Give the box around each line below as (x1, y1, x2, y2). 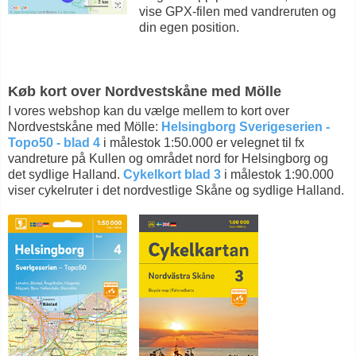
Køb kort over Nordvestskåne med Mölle (8, 83, 281, 99)
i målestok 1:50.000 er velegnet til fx (100, 135, 304, 149)
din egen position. (139, 20, 239, 34)
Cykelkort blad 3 (123, 167, 221, 181)
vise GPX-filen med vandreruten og (139, 4, 336, 18)
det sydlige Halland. (8, 167, 123, 181)
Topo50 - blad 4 (8, 135, 100, 149)
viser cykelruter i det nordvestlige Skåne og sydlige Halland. (8, 183, 344, 197)
